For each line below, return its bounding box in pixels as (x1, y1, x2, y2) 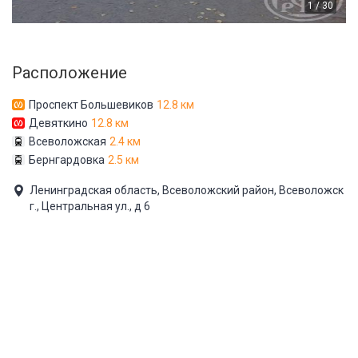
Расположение (12, 62, 127, 82)
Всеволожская (29, 134, 106, 148)
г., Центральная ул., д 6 (30, 199, 150, 213)
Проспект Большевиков (29, 97, 153, 111)
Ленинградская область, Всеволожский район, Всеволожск (30, 183, 344, 197)
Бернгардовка (29, 153, 105, 166)
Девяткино (29, 116, 88, 129)
